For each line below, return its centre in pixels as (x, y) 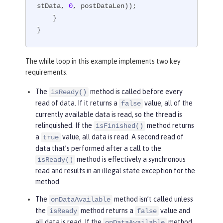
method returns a (107, 210)
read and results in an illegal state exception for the (115, 170)
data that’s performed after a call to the (98, 148)
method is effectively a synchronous (130, 159)
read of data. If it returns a (77, 103)
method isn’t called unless (153, 199)
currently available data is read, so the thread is (109, 114)
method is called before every (136, 91)
